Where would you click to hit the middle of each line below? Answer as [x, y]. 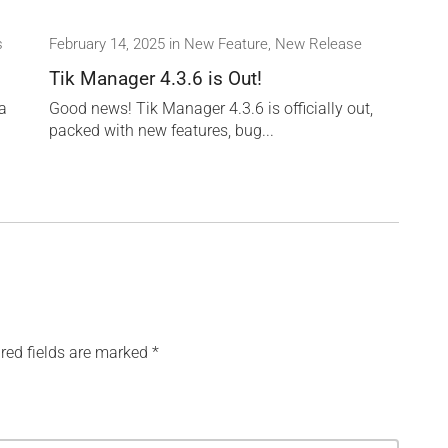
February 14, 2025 [107, 43]
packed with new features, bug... [161, 130]
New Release [318, 43]
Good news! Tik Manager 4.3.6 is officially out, [211, 108]
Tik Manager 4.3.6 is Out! [155, 78]
